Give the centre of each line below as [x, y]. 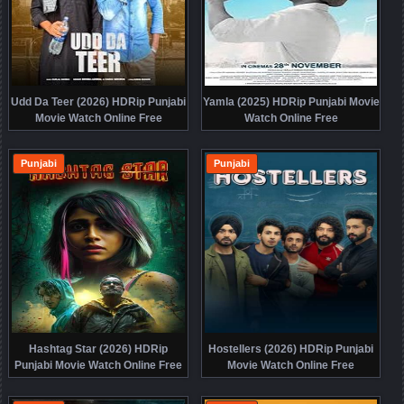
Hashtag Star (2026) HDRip [99, 349]
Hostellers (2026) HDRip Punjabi [291, 349]
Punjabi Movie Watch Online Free [99, 366]
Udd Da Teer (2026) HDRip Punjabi [99, 102]
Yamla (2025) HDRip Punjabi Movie [291, 102]
